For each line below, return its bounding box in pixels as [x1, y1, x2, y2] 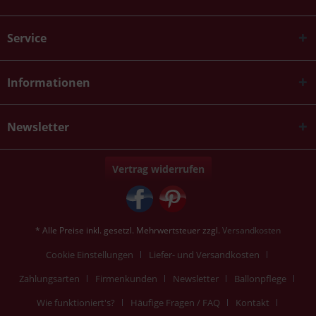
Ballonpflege [234, 272, 286, 285]
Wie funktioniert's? [36, 296, 115, 309]
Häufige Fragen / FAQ [130, 296, 220, 309]
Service [7, 30, 47, 46]
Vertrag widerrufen [111, 162, 205, 176]
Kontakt [235, 296, 269, 309]
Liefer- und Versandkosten [149, 248, 260, 261]
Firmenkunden [95, 272, 157, 285]
